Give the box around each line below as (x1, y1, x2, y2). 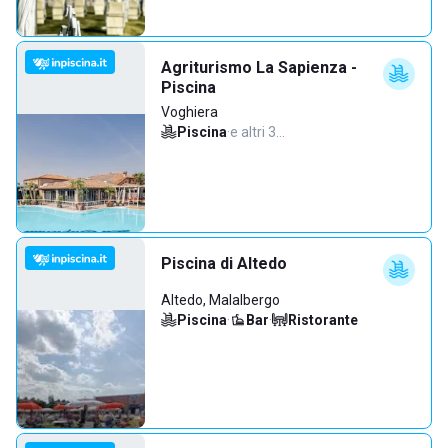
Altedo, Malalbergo (161, 292, 280, 308)
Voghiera (161, 104, 218, 120)
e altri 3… (230, 124, 285, 140)
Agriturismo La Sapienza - (161, 58, 357, 77)
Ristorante (288, 312, 358, 328)
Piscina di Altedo (161, 254, 287, 273)
